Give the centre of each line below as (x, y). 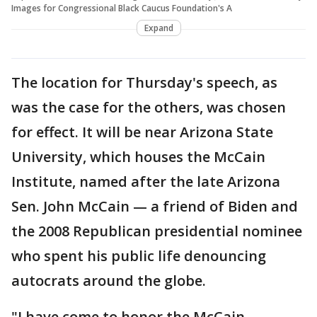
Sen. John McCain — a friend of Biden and (155, 206)
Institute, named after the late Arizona (146, 181)
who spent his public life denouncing (139, 255)
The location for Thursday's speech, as (144, 82)
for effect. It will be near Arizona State (142, 132)
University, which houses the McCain (138, 156)
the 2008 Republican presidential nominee (157, 231)
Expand (158, 28)
